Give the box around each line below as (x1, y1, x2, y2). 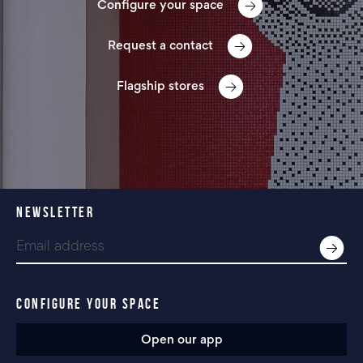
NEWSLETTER (16, 204, 94, 221)
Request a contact (108, 41, 214, 53)
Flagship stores (117, 81, 205, 93)
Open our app (140, 335, 223, 347)
